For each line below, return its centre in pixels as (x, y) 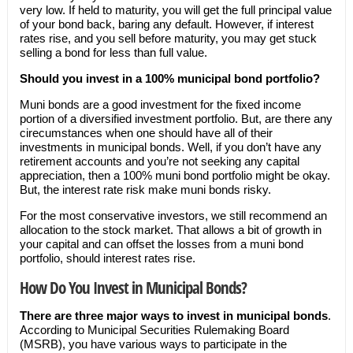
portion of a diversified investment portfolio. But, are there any (176, 119)
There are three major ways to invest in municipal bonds (173, 316)
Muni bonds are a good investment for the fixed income (160, 104)
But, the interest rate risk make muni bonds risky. (145, 190)
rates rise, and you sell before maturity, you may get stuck (168, 38)
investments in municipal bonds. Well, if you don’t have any (170, 147)
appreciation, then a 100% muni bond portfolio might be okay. (175, 175)
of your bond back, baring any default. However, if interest (166, 24)
